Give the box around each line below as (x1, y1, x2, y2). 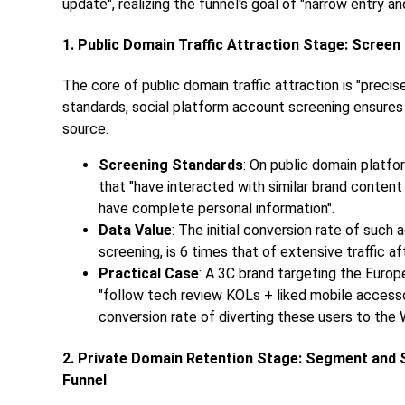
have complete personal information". (99, 200, 334, 218)
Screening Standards (99, 156, 243, 174)
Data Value (99, 221, 172, 240)
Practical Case (99, 265, 199, 283)
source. (62, 120, 108, 138)
